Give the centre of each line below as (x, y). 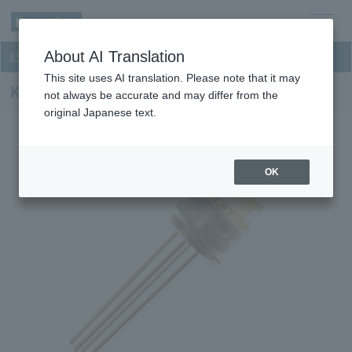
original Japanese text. (100, 112)
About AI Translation (114, 57)
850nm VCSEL (44, 57)
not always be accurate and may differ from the (161, 95)
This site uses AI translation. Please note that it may (172, 78)
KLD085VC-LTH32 (71, 92)
